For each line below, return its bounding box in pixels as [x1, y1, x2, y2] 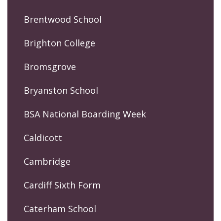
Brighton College [24, 37, 95, 49]
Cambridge [24, 155, 71, 167]
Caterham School [24, 202, 96, 215]
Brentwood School [24, 13, 102, 25]
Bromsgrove [24, 60, 76, 73]
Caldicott [24, 131, 62, 144]
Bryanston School [24, 84, 98, 96]
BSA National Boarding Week [24, 108, 146, 120]
